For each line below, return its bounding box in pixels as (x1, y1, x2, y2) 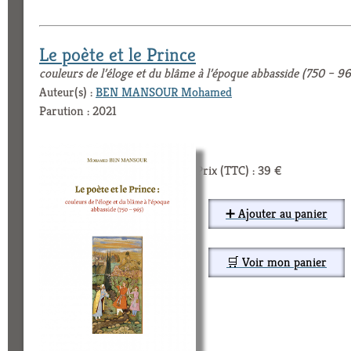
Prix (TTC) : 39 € (196, 161, 282, 179)
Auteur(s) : (39, 83, 96, 100)
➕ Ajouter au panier (226, 204, 327, 222)
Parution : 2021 (39, 102, 117, 119)
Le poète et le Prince (39, 42, 196, 67)
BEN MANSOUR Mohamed (96, 83, 232, 100)
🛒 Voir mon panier (226, 253, 327, 270)
